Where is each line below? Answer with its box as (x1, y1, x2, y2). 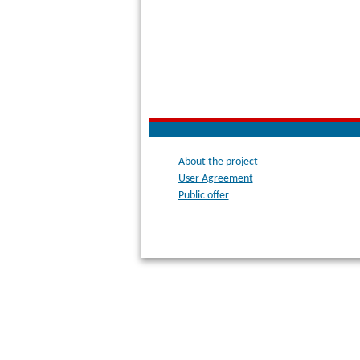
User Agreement (178, 173, 253, 185)
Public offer (178, 190, 229, 202)
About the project (178, 156, 258, 168)
